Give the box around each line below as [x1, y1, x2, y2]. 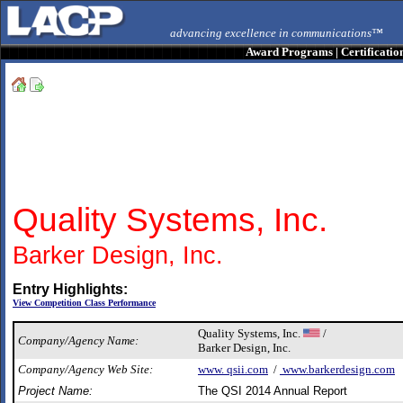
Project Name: [18, 384, 93, 398]
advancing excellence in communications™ [170, 26, 383, 40]
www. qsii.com [198, 363, 268, 376]
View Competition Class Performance [13, 298, 156, 308]
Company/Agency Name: [18, 334, 139, 347]
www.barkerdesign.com [280, 363, 395, 376]
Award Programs [245, 45, 333, 58]
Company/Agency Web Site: [18, 363, 153, 376]
